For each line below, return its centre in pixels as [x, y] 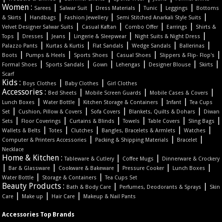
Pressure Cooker [143, 168]
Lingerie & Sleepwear [100, 37]
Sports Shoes [91, 55]
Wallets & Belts [22, 131]
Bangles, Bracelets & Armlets [139, 131]
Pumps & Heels [46, 55]
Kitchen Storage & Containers [121, 103]
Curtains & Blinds [92, 121]
